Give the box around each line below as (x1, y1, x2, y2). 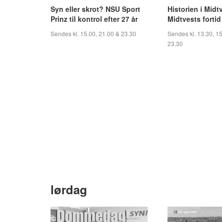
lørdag (51, 181, 87, 198)
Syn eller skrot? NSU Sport (51, 3, 140, 14)
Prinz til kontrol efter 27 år (51, 13, 138, 24)
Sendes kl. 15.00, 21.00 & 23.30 (51, 29, 136, 38)
